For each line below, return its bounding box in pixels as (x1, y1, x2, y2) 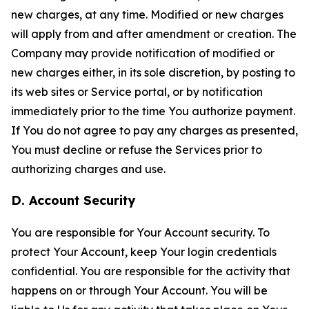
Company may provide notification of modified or (11, 46, 275, 60)
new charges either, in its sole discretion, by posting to (11, 66, 295, 79)
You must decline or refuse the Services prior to (11, 143, 262, 157)
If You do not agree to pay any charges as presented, (11, 123, 298, 137)
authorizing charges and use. (11, 162, 166, 176)
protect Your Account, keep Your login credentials (11, 245, 277, 259)
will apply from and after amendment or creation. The (11, 27, 297, 41)
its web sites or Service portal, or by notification (11, 85, 263, 99)
